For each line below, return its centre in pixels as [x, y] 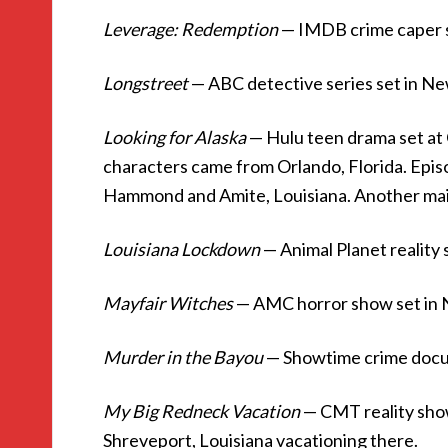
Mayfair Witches [168, 303]
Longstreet [145, 83]
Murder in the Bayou [183, 357]
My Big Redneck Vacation [201, 411]
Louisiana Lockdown [181, 249]
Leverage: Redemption [190, 29]
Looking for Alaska [174, 137]
